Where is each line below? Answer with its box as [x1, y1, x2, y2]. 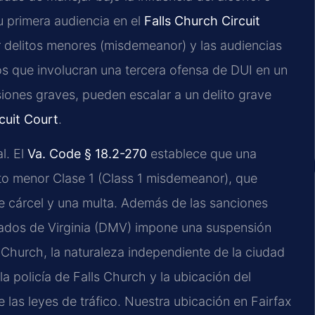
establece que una [147, 146, 257, 162]
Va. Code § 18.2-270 [27, 146, 147, 162]
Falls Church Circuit [144, 13, 260, 29]
